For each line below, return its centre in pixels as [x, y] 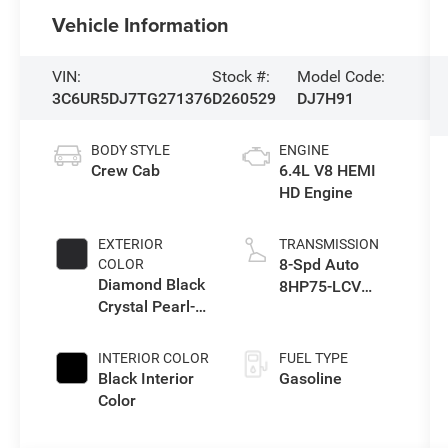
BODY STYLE [131, 149]
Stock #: [241, 76]
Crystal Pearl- [147, 306]
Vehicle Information [141, 24]
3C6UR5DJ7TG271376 [132, 98]
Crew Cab [126, 170]
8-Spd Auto [318, 264]
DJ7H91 [325, 98]
